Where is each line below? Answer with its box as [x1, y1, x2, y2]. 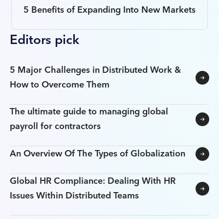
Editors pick [10, 29, 79, 51]
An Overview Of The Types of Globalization [10, 146, 185, 161]
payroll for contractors [10, 118, 101, 134]
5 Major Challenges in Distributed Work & [10, 62, 181, 78]
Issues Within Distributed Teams [10, 188, 139, 203]
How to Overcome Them [10, 77, 109, 92]
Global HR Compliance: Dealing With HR [10, 173, 175, 189]
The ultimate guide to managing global [10, 104, 168, 119]
